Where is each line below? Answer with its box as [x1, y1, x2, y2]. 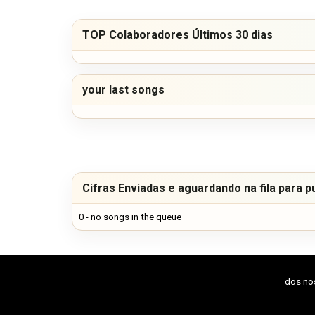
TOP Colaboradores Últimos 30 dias [82, 27, 273, 41]
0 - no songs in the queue [79, 211, 181, 222]
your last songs [82, 82, 165, 96]
